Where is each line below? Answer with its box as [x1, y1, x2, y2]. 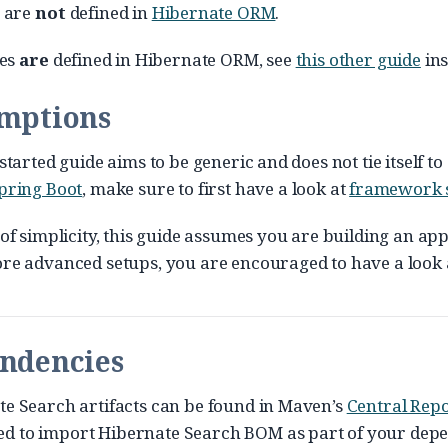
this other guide [295, 48, 421, 71]
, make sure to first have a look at [82, 177, 350, 200]
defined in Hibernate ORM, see [48, 48, 296, 71]
